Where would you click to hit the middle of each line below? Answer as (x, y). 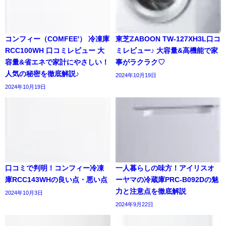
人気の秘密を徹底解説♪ (42, 74)
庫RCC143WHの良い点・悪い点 (56, 180)
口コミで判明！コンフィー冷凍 (54, 168)
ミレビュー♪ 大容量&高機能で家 (167, 51)
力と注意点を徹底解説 (151, 191)
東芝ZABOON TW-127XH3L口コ (168, 39)
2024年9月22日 (134, 205)
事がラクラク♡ (140, 62)
